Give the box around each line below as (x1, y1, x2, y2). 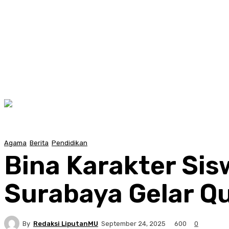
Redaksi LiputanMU (33, 219, 98, 227)
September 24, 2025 (101, 220, 166, 228)
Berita (30, 139, 49, 147)
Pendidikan (52, 139, 87, 147)
